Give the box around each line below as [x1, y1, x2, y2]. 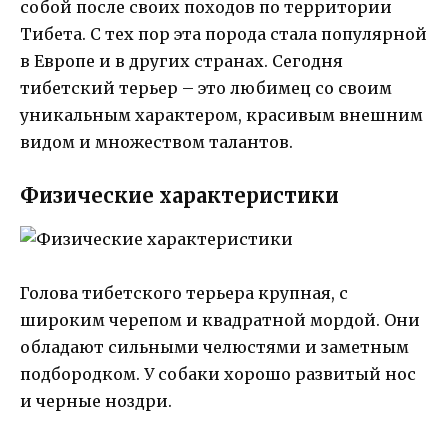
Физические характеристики [20, 183, 339, 209]
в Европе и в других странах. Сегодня [20, 50, 343, 71]
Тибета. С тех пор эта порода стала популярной [20, 23, 427, 44]
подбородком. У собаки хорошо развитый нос [20, 364, 416, 385]
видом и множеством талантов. [20, 131, 293, 152]
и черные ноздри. [20, 391, 172, 412]
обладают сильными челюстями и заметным [20, 337, 409, 358]
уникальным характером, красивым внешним [20, 104, 423, 125]
